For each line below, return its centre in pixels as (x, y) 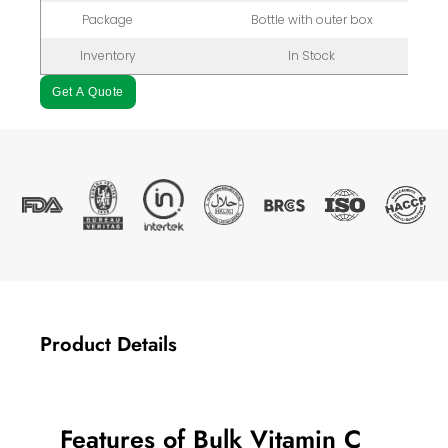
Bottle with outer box (311, 19)
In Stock (312, 55)
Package (108, 19)
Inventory (107, 55)
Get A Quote (88, 92)
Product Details (109, 345)
